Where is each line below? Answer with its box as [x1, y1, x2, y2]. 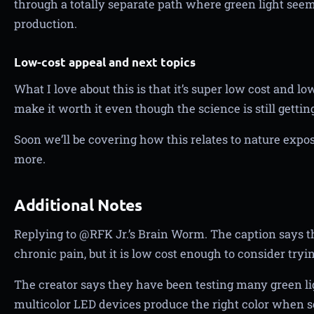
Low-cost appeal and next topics [14, 55, 196, 69]
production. [14, 16, 77, 31]
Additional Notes [14, 195, 142, 215]
